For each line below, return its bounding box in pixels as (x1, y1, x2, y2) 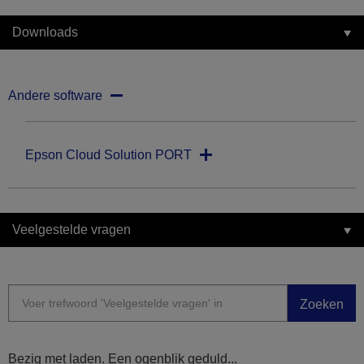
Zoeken (300, 297, 344, 311)
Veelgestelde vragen (12, 223, 131, 237)
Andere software (8, 89, 102, 103)
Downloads (12, 25, 78, 40)
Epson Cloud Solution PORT (25, 148, 192, 162)
